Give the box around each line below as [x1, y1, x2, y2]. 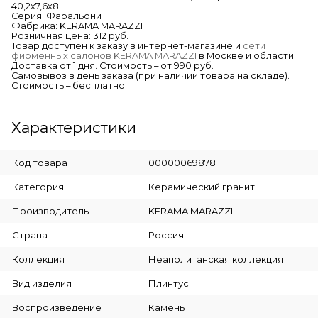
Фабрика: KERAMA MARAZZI [11, 20, 143, 31]
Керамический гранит [148, 180, 255, 192]
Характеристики [11, 118, 136, 136]
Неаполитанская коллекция [148, 253, 283, 265]
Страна [12, 229, 48, 241]
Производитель [12, 204, 89, 216]
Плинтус [148, 277, 189, 289]
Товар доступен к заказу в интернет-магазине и [11, 40, 243, 51]
